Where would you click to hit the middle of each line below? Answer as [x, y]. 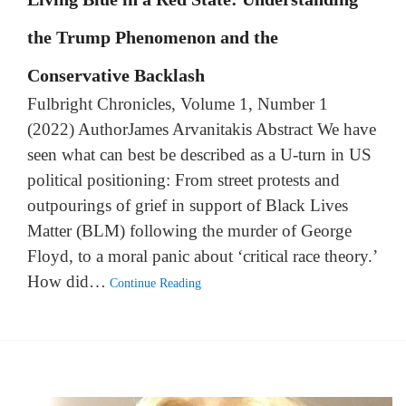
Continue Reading [155, 283]
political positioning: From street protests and [184, 179]
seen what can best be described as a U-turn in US [199, 154]
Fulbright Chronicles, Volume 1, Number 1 [178, 103]
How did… [67, 281]
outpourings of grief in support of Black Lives [188, 205]
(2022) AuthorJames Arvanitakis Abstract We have [202, 129]
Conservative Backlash [116, 75]
